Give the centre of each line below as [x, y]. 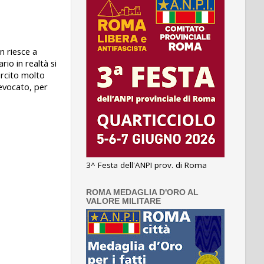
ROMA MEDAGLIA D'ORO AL [142, 192]
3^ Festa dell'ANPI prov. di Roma [146, 165]
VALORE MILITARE [123, 201]
